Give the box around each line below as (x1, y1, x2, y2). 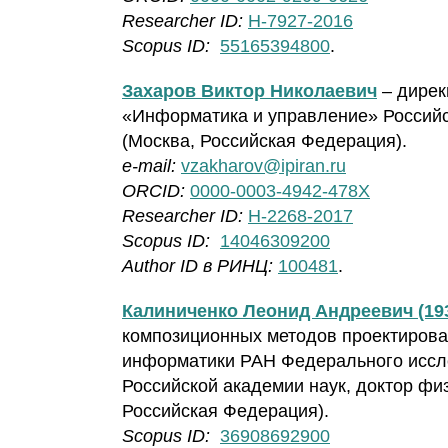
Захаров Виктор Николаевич (122, 81, 377, 102)
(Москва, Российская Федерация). (122, 131, 407, 152)
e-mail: (122, 156, 181, 177)
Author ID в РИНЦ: (122, 256, 273, 277)
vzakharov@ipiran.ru (181, 156, 346, 177)
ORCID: (122, 181, 185, 202)
